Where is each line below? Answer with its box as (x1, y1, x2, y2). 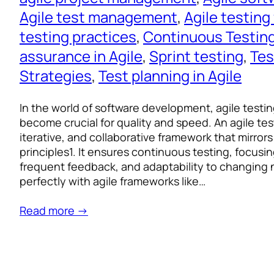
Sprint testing (149, 46, 243, 67)
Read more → (20, 203, 88, 218)
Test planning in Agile (98, 65, 242, 86)
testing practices (20, 26, 136, 47)
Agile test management (20, 7, 177, 28)
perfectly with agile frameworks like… (20, 174, 206, 189)
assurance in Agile (20, 46, 143, 67)
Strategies (20, 65, 92, 86)
